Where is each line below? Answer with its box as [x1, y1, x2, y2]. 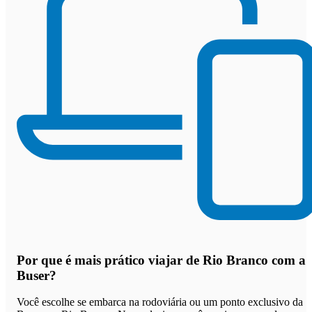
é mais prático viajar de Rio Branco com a [65, 252, 306, 267]
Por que [17, 252, 65, 267]
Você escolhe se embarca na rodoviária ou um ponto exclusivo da [17, 296, 303, 309]
